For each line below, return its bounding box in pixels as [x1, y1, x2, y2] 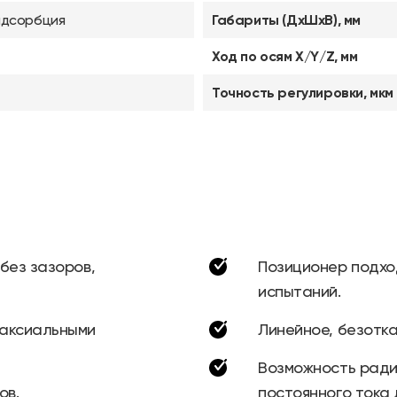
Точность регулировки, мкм [212, 84, 393, 101]
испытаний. [258, 282, 341, 300]
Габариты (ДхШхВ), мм [212, 12, 361, 28]
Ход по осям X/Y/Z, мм [212, 48, 358, 65]
